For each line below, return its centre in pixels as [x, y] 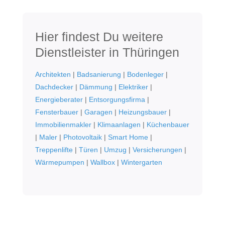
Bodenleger [145, 75]
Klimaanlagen [119, 125]
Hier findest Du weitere [99, 37]
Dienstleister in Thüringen [107, 52]
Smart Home [128, 137]
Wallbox [102, 162]
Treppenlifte [54, 150]
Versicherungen [157, 150]
